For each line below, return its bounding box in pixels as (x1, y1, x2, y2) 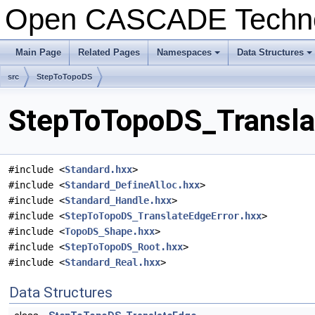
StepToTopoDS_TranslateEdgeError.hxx (65, 210, 262, 222)
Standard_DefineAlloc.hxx (65, 179, 200, 191)
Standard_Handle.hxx (65, 195, 172, 207)
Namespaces (157, 47, 212, 58)
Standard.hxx (65, 164, 132, 176)
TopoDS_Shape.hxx (65, 226, 155, 238)
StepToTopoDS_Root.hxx (65, 241, 183, 253)
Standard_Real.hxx (65, 257, 160, 269)
